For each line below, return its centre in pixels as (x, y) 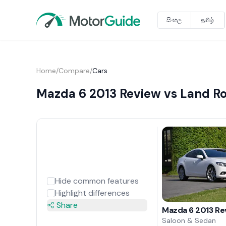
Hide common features (97, 181)
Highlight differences (92, 193)
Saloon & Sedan (189, 220)
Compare (74, 71)
